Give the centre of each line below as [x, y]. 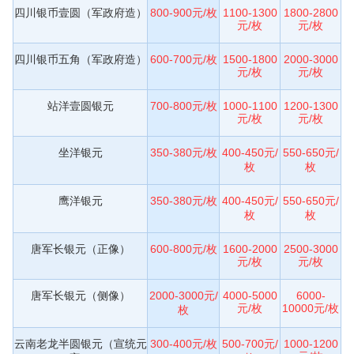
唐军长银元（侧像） [80, 295]
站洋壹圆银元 [80, 105]
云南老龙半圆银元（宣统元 [80, 343]
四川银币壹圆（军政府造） [80, 12]
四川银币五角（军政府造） [80, 59]
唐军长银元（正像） [80, 249]
